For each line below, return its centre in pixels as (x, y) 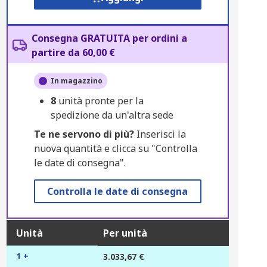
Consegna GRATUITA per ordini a (109, 38)
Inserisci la (160, 134)
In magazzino (76, 81)
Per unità (125, 233)
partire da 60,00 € (73, 52)
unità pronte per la (101, 101)
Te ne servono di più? (84, 134)
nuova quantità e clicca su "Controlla (115, 148)
